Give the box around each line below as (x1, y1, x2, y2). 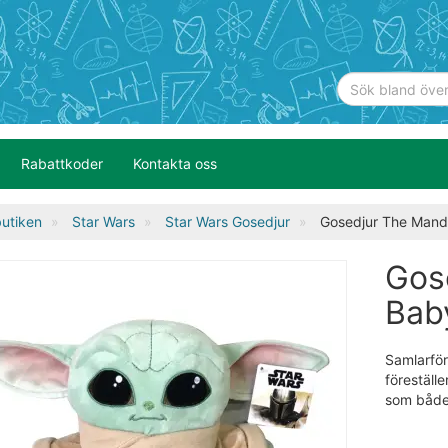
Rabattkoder (21, 155, 103, 172)
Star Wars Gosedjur (164, 213, 290, 230)
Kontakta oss (133, 155, 217, 172)
